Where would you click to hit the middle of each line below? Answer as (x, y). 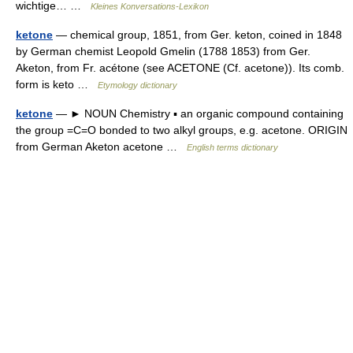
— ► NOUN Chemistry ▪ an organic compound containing (198, 113)
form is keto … (57, 84)
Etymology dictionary (137, 85)
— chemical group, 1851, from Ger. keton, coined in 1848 (197, 34)
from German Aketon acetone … (101, 146)
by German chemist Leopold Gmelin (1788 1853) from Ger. (163, 51)
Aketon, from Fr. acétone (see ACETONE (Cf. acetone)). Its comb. (180, 67)
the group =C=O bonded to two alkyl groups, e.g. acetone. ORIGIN (182, 130)
